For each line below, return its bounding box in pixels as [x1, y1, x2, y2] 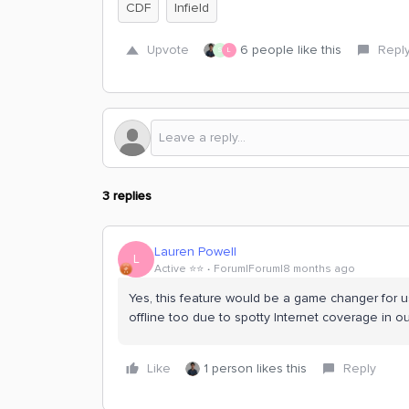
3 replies [102, 188, 152, 204]
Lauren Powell [154, 243, 236, 259]
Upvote [147, 42, 189, 58]
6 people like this [240, 42, 341, 58]
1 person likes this [204, 361, 307, 376]
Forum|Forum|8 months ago [214, 261, 355, 276]
